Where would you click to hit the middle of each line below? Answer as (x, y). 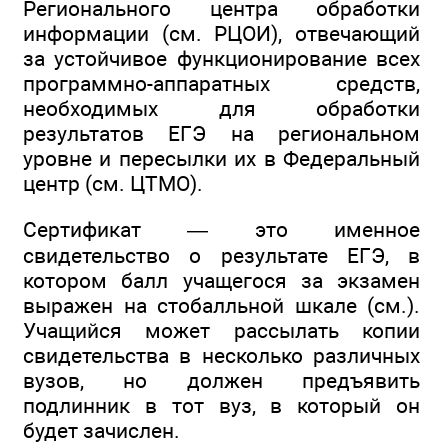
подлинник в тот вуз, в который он (221, 406)
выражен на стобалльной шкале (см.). (221, 306)
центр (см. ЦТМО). (113, 183)
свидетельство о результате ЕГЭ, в (221, 256)
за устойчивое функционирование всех (221, 58)
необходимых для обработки (221, 108)
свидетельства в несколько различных (221, 356)
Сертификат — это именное (221, 230)
